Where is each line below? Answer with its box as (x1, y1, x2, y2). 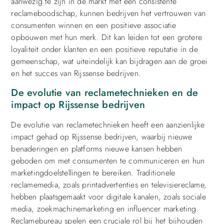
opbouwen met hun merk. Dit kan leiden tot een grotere (11, 31, 202, 43)
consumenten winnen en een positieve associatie (11, 19, 176, 31)
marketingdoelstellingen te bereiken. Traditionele (11, 166, 175, 178)
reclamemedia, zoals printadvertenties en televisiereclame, (11, 178, 206, 190)
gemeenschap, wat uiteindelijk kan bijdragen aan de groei (11, 55, 208, 67)
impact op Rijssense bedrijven (11, 97, 145, 112)
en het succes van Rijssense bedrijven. (11, 67, 141, 79)
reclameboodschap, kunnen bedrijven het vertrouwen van (11, 7, 205, 19)
